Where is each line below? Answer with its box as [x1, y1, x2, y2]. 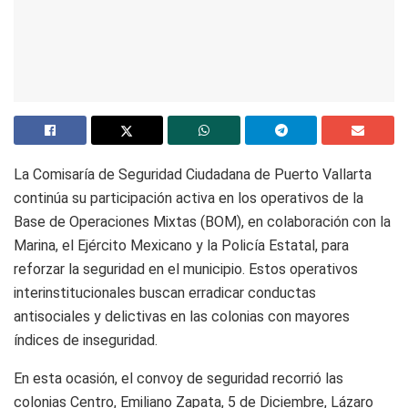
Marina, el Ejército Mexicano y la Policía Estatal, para [14, 236, 349, 254]
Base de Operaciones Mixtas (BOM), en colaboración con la [14, 212, 391, 230]
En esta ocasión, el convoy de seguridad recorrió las [14, 369, 343, 387]
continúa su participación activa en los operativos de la [14, 189, 363, 207]
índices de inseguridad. [14, 331, 158, 349]
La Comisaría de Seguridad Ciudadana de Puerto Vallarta [14, 165, 372, 183]
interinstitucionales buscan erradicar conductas [14, 283, 316, 301]
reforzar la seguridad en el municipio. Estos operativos [14, 260, 358, 278]
